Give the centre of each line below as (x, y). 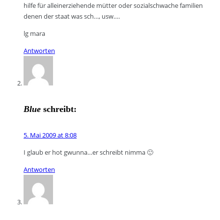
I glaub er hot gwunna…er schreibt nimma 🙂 (88, 152)
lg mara (34, 33)
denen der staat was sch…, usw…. (72, 16)
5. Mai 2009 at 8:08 (50, 135)
